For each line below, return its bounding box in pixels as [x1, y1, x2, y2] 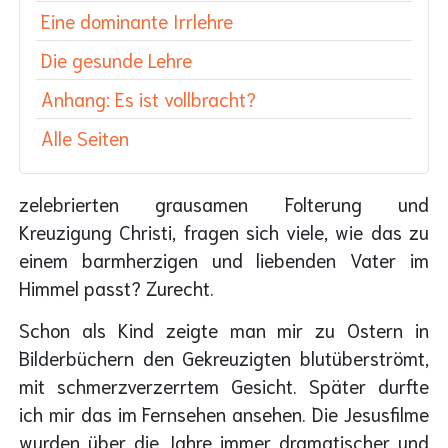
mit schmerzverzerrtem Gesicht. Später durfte [19, 373, 429, 399]
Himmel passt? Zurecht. [19, 274, 214, 300]
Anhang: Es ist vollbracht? [41, 85, 256, 111]
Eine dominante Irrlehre [41, 7, 233, 33]
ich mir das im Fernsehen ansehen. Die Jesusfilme [19, 401, 429, 427]
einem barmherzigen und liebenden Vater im [19, 246, 429, 272]
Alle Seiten [41, 124, 129, 150]
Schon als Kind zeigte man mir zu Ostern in [19, 317, 429, 343]
